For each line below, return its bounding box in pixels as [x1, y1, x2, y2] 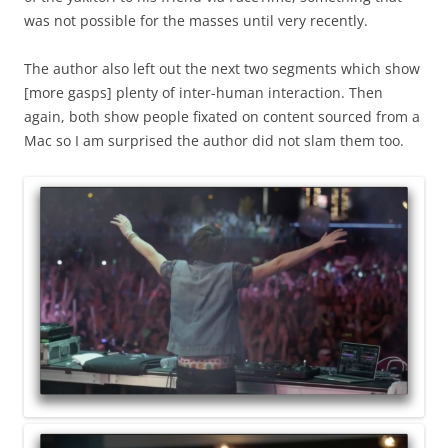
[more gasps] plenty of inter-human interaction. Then [24, 83, 383, 103]
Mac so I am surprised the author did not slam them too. [24, 131, 404, 151]
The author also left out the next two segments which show [24, 59, 420, 79]
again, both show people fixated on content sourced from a [24, 107, 420, 127]
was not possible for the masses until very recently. [24, 11, 368, 31]
